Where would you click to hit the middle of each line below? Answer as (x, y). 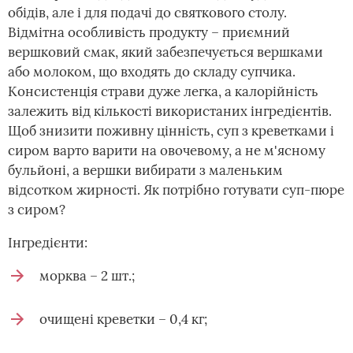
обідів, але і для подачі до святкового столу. (147, 13)
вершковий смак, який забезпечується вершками (165, 52)
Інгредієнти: (48, 243)
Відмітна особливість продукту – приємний (149, 32)
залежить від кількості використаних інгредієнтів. (170, 111)
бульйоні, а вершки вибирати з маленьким (145, 170)
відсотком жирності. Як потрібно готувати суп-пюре (176, 190)
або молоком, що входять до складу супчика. (152, 72)
